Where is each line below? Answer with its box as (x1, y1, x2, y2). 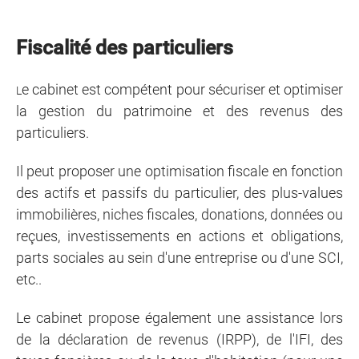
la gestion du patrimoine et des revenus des (16, 103, 343, 119)
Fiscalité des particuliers (16, 36, 233, 59)
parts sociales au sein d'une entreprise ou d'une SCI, (16, 249, 343, 266)
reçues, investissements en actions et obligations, (16, 228, 343, 244)
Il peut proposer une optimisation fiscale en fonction (16, 163, 343, 179)
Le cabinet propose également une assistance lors (16, 309, 343, 326)
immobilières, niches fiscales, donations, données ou (16, 206, 343, 223)
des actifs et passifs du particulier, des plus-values (16, 184, 343, 201)
